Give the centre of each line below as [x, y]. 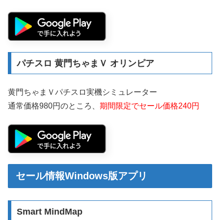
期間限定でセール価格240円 [150, 106]
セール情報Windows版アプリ [82, 176]
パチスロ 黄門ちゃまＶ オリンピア [85, 63]
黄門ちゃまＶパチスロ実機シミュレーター [82, 92]
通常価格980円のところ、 [54, 106]
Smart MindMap [49, 211]
